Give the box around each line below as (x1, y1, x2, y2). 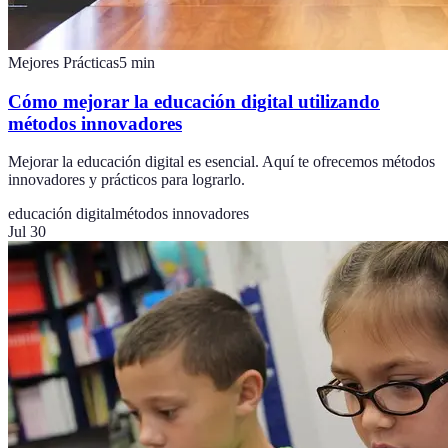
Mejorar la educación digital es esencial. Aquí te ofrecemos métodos (8, 153, 435, 171)
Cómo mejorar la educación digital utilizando (8, 90, 380, 112)
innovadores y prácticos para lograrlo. (8, 171, 245, 189)
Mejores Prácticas (8, 54, 119, 72)
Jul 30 (8, 223, 46, 241)
